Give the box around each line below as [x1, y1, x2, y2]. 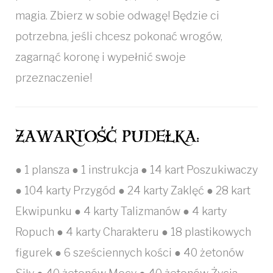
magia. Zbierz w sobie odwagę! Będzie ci [15, 9, 219, 22]
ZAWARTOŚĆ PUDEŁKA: [15, 132, 199, 141]
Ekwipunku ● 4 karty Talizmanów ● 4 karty [15, 205, 227, 218]
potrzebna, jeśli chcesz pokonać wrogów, [15, 30, 222, 43]
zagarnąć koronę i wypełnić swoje [15, 51, 186, 63]
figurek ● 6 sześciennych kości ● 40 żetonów [15, 246, 244, 259]
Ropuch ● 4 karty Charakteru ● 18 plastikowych [15, 225, 251, 238]
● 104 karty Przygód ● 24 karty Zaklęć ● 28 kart [15, 184, 250, 197]
